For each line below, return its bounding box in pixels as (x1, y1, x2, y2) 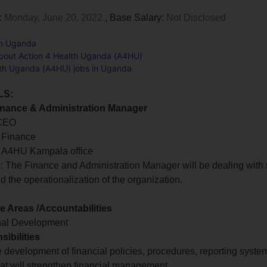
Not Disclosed (164, 13, 226, 23)
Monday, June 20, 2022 (2, 13, 105, 23)
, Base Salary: (105, 13, 164, 23)
